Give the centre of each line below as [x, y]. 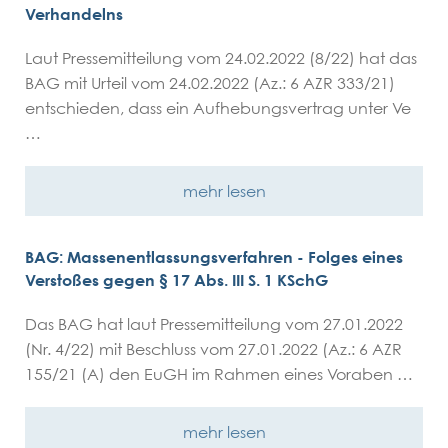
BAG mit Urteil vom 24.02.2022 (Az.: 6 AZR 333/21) [210, 83]
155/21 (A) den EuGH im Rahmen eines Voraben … [219, 374]
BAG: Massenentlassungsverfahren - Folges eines [214, 257]
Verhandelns [74, 14]
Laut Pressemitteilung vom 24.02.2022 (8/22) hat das [221, 58]
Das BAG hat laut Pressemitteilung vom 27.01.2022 [214, 324]
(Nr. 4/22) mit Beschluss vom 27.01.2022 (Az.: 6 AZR [213, 349]
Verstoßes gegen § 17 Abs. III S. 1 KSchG [176, 280]
